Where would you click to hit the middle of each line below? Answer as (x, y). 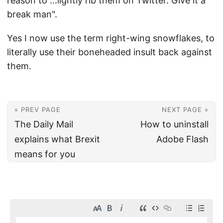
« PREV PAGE (38, 110)
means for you (45, 154)
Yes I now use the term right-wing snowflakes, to (111, 38)
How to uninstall (174, 124)
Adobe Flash (182, 139)
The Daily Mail (44, 124)
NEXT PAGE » (185, 110)
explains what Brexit (57, 139)
